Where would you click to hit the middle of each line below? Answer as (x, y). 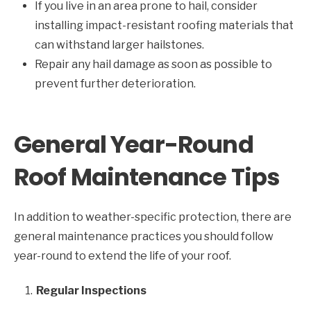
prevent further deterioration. (115, 83)
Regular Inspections (91, 290)
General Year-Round (134, 144)
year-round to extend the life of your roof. (123, 255)
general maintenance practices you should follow (144, 236)
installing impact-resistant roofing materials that (164, 25)
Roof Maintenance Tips (147, 177)
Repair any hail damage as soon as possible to (153, 64)
